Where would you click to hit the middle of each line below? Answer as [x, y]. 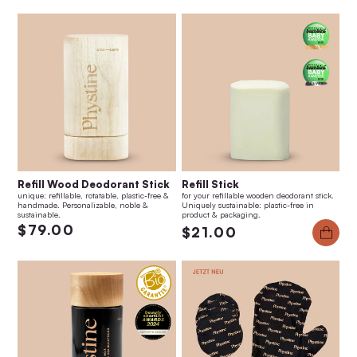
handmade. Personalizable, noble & [83, 205]
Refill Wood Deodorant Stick [94, 184]
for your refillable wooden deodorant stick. [257, 196]
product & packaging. [221, 215]
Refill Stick [210, 184]
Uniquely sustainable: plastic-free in [247, 205]
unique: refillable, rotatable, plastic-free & [93, 196]
